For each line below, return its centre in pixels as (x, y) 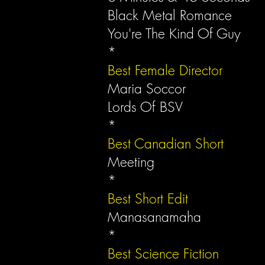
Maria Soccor (149, 88)
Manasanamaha (154, 217)
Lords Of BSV (145, 107)
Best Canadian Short (166, 143)
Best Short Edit (148, 198)
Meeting (131, 162)
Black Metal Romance (172, 15)
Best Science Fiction (163, 253)
